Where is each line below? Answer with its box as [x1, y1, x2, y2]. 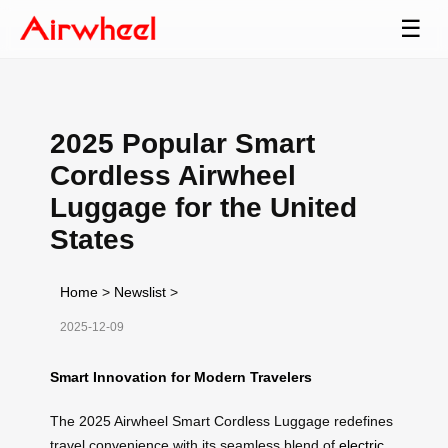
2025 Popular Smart [50, 127, 315, 159]
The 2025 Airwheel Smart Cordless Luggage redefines [50, 412, 393, 429]
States [50, 223, 135, 255]
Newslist [114, 283, 166, 300]
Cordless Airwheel [50, 159, 296, 191]
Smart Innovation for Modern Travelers [50, 368, 312, 385]
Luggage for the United [50, 191, 357, 223]
